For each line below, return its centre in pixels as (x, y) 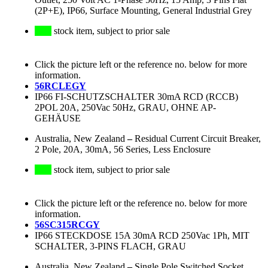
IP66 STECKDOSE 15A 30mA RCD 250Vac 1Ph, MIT (142, 236)
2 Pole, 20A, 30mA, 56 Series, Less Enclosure (123, 150)
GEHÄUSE (58, 118)
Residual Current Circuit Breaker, (198, 139)
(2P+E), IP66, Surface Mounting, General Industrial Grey (143, 11)
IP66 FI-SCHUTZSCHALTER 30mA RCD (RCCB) (136, 97)
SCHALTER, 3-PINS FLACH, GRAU (110, 246)
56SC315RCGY (67, 225)
